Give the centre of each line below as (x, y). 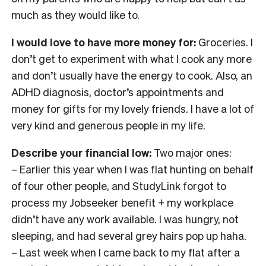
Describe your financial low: (81, 152)
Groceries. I (224, 42)
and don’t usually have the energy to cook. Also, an (132, 75)
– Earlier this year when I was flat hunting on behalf (132, 169)
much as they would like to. (75, 14)
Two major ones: (191, 152)
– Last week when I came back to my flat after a (126, 252)
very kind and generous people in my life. (108, 125)
